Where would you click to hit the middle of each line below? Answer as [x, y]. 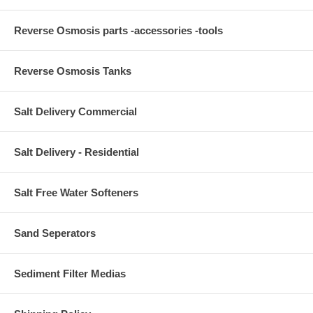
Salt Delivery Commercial [75, 111]
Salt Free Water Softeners [76, 192]
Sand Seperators [55, 233]
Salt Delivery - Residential [77, 152]
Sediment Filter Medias [70, 274]
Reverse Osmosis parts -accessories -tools [118, 30]
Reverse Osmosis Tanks [73, 71]
